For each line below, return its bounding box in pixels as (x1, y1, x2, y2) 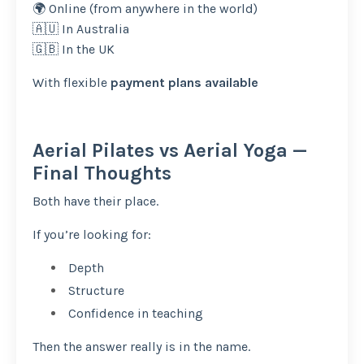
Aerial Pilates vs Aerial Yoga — (32, 139, 307, 162)
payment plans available (110, 75, 258, 91)
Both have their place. (32, 193, 158, 210)
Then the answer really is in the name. (32, 339, 250, 355)
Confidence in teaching (65, 305, 203, 322)
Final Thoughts (32, 162, 171, 185)
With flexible (32, 75, 110, 91)
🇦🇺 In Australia (32, 21, 129, 37)
